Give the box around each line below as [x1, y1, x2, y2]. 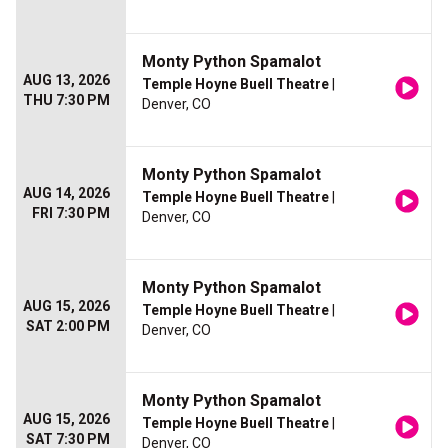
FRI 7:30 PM [32, 205, 110, 222]
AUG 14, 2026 [23, 185, 110, 202]
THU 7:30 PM [23, 92, 110, 109]
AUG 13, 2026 [23, 72, 110, 89]
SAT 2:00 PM [26, 318, 110, 335]
